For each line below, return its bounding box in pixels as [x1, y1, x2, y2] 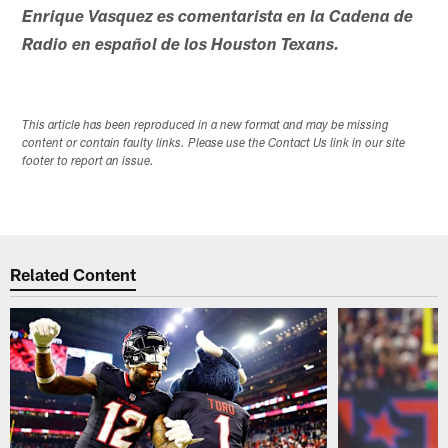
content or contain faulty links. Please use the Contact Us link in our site [22, 137, 406, 150]
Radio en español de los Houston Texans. [22, 37, 341, 55]
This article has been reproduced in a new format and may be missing [22, 119, 390, 132]
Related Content [10, 264, 137, 285]
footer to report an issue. [22, 155, 155, 168]
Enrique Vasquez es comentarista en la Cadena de [22, 9, 414, 27]
